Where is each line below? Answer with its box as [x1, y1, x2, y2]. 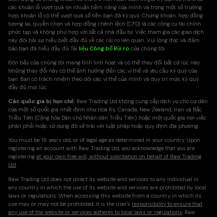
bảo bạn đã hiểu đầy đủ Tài [8, 45, 79, 52]
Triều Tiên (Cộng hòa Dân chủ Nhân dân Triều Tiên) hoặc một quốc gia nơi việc [8, 114, 207, 122]
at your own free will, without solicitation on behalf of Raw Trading [36, 153, 202, 161]
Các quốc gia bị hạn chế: [8, 98, 76, 106]
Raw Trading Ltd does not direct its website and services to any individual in [8, 175, 199, 183]
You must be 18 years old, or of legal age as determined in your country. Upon [8, 137, 201, 144]
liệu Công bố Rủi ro [79, 45, 130, 52]
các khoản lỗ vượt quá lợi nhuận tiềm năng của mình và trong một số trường [8, 3, 202, 11]
